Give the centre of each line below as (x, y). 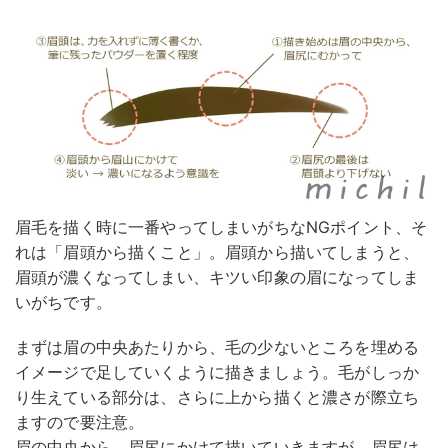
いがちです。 (63, 302)
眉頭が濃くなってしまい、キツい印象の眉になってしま (217, 277)
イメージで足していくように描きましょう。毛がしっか (217, 372)
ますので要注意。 (80, 422)
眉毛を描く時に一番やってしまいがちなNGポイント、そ (221, 227)
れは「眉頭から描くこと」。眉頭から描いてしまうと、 (217, 252)
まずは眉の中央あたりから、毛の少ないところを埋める (217, 347)
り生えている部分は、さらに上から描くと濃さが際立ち (217, 397)
